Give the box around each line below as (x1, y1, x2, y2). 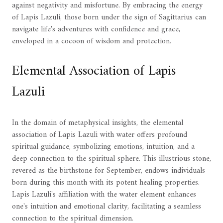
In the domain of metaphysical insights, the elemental (12, 115, 183, 130)
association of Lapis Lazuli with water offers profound (12, 127, 187, 142)
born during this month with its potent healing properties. (12, 175, 200, 190)
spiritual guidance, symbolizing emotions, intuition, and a (12, 139, 195, 154)
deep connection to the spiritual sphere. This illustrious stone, (12, 151, 211, 166)
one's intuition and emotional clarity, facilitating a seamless (12, 199, 201, 214)
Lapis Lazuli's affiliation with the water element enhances (12, 187, 196, 202)
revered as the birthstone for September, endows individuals (12, 163, 205, 178)
